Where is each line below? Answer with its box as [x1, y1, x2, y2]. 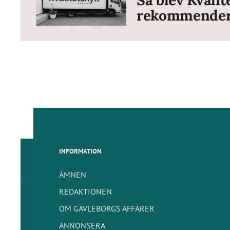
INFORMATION [59, 146, 102, 156]
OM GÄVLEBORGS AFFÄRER [59, 203, 155, 214]
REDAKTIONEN [59, 186, 112, 197]
